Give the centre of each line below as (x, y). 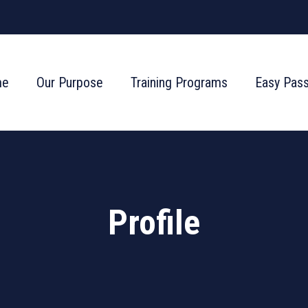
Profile (154, 223)
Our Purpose (70, 82)
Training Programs (179, 82)
